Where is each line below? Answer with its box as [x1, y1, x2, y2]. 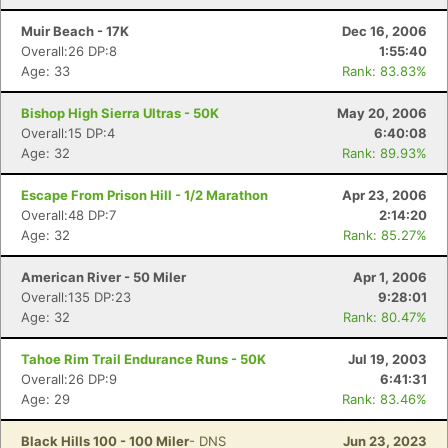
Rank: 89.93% [342, 145, 427, 161]
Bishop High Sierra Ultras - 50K [21, 105, 219, 121]
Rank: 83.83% [342, 63, 427, 79]
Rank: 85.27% [343, 227, 427, 243]
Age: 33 [21, 63, 70, 79]
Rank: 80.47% [343, 309, 427, 325]
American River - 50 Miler [21, 269, 186, 285]
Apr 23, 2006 [342, 187, 427, 203]
